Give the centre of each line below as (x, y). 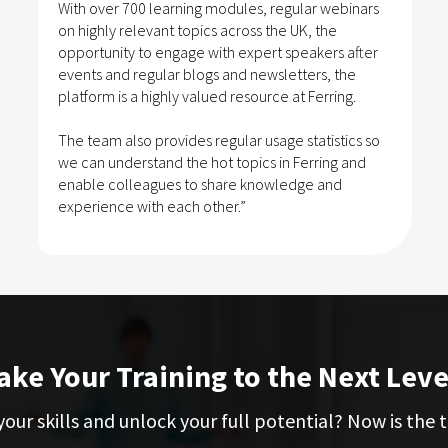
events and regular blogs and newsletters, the (207, 73)
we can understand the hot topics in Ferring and (212, 161)
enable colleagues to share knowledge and (200, 183)
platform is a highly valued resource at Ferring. (207, 95)
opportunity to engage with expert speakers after (218, 51)
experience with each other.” (152, 205)
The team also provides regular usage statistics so (219, 139)
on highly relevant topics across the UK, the (197, 29)
